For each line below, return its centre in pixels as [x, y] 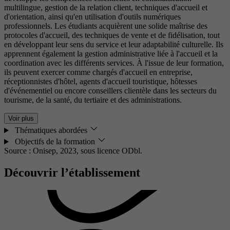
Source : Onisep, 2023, [42, 151]
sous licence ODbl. [111, 151]
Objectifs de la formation [55, 142]
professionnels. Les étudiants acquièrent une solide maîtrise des [106, 26]
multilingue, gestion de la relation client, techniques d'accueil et [106, 8]
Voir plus [21, 119]
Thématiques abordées [51, 130]
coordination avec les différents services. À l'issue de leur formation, [114, 63]
